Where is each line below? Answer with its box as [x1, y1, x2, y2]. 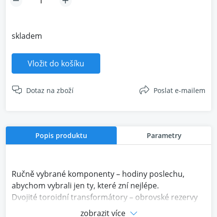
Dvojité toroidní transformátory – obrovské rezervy [12, 192, 198, 202]
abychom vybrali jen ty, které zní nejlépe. [12, 180, 159, 191]
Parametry [147, 131, 182, 140]
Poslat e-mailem [154, 86, 205, 95]
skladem [12, 31, 42, 41]
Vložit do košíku [28, 58, 84, 69]
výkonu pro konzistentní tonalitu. [12, 203, 132, 214]
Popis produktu [35, 131, 87, 140]
